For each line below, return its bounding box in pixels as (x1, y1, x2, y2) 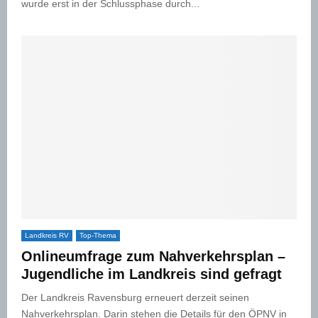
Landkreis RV (25, 231, 69, 239)
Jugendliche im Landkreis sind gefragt (21, 265, 282, 282)
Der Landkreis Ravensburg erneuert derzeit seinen (21, 291, 249, 303)
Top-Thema (79, 231, 116, 239)
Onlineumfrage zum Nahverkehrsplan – (21, 248, 285, 264)
